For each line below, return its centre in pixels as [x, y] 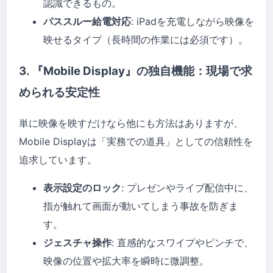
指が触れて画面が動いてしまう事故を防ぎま [141, 206]
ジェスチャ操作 [77, 243]
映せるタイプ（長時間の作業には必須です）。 [146, 39]
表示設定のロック [82, 188]
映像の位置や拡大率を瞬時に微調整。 [126, 261]
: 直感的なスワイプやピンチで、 [183, 243]
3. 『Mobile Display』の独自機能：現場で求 [136, 71]
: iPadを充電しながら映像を [193, 21]
